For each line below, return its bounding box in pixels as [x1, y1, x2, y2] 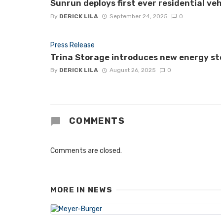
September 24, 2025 [109, 12, 168, 20]
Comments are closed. [50, 146, 122, 155]
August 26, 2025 [109, 67, 156, 74]
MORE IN [50, 185, 88, 194]
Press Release [50, 40, 95, 49]
